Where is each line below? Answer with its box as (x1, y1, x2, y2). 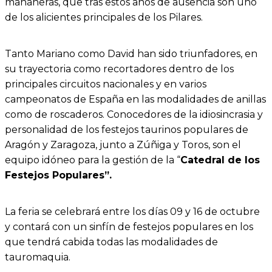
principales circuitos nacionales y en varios (5, 78, 206, 90)
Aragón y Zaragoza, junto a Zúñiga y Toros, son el (5, 138, 241, 151)
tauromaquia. (5, 251, 70, 263)
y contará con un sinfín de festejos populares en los (5, 221, 253, 233)
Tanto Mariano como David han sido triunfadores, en (5, 47, 257, 59)
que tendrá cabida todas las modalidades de (5, 236, 218, 248)
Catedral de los (180, 154, 260, 166)
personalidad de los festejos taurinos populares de (5, 123, 248, 135)
